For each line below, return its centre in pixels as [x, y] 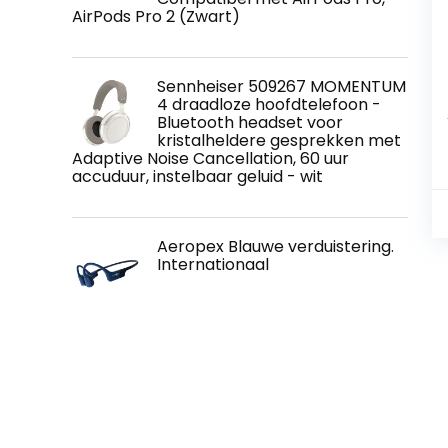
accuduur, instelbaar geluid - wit [197, 176]
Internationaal [213, 264]
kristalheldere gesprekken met [279, 140]
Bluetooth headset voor [250, 122]
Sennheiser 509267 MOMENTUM [281, 86]
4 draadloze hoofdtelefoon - [269, 104]
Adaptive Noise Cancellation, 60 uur [210, 158]
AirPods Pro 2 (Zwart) [156, 16]
